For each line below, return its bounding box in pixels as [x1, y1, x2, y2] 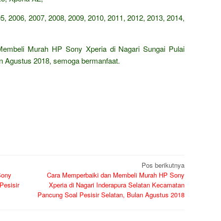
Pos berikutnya [142, 160, 184, 170]
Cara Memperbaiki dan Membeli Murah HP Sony [47, 170, 184, 180]
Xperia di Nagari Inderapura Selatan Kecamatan [49, 180, 184, 189]
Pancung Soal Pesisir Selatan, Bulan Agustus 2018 [37, 189, 184, 199]
